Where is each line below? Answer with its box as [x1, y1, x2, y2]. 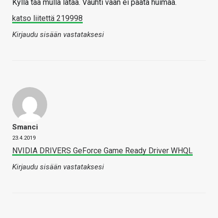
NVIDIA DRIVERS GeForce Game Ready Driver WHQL [12, 145, 193, 155]
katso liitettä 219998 [12, 13, 83, 23]
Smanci [12, 122, 38, 131]
